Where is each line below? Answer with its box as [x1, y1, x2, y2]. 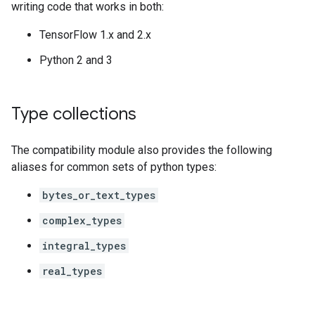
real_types [42, 264, 102, 278]
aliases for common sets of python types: [11, 160, 217, 174]
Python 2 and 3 [39, 53, 112, 67]
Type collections [11, 103, 136, 124]
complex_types [42, 214, 122, 227]
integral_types [42, 239, 126, 252]
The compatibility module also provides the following [11, 143, 272, 157]
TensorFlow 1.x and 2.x [39, 28, 151, 41]
